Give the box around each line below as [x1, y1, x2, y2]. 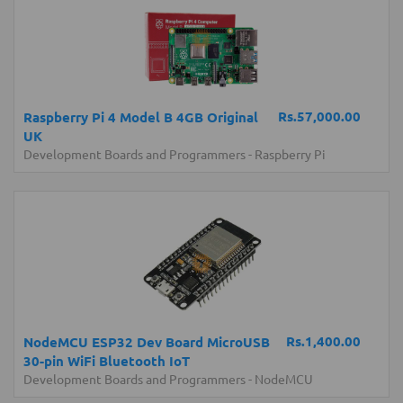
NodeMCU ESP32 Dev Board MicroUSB [23, 333, 270, 351]
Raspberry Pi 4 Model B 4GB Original [23, 108, 258, 126]
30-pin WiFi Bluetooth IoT [23, 352, 190, 370]
